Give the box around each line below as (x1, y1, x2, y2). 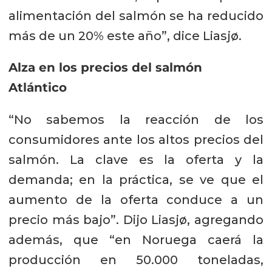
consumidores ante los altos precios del (8, 132, 264, 148)
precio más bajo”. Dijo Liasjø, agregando (8, 212, 264, 228)
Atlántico (8, 80, 67, 95)
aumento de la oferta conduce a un (8, 192, 264, 208)
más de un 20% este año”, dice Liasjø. (8, 28, 242, 43)
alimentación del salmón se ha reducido (8, 8, 264, 23)
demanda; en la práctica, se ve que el (8, 172, 264, 188)
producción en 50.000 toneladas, (8, 253, 264, 268)
